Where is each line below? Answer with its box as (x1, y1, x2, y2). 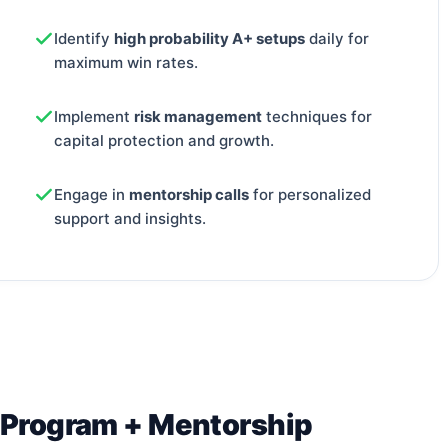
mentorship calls (129, 184, 249, 204)
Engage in (54, 184, 129, 204)
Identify (54, 29, 114, 49)
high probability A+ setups (114, 29, 305, 49)
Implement (54, 106, 134, 126)
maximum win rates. (54, 53, 198, 73)
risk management (134, 106, 262, 126)
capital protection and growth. (54, 130, 274, 150)
